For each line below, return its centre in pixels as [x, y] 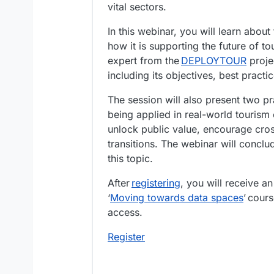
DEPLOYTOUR [214, 61]
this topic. [130, 159]
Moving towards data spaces [177, 198]
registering [156, 183]
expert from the [144, 61]
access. [125, 213]
